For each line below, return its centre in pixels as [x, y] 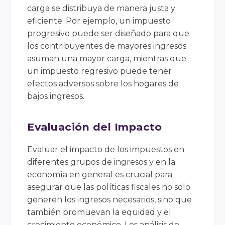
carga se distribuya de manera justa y [101, 8]
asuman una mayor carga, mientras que [107, 58]
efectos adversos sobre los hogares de [103, 83]
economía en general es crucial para [100, 174]
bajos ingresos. [56, 96]
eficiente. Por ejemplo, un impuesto [99, 21]
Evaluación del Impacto [95, 127]
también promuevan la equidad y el [99, 212]
